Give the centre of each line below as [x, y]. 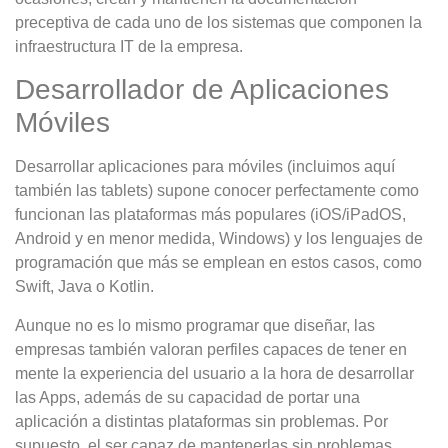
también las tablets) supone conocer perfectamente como [217, 191]
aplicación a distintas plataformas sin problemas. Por [201, 421]
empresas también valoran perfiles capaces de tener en [211, 349]
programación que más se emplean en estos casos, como [218, 263]
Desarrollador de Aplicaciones [202, 90]
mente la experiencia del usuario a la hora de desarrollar [214, 373]
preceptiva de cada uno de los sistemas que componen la [218, 22]
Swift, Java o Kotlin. [84, 287]
